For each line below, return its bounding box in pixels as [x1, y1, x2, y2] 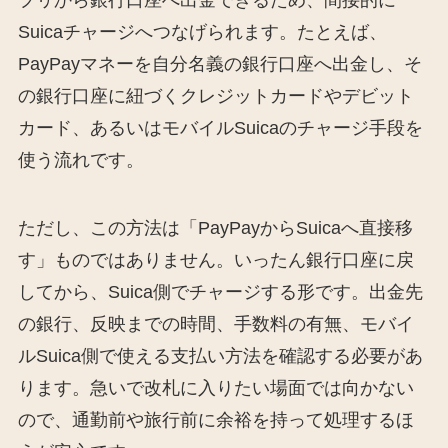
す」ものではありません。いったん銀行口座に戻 [17, 250, 414, 271]
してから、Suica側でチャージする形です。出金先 [17, 282, 423, 303]
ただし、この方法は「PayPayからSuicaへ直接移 [17, 218, 413, 239]
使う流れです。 [17, 150, 144, 171]
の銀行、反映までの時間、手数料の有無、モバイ [17, 314, 414, 335]
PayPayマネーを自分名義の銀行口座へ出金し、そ [17, 54, 422, 75]
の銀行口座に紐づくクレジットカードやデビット [17, 86, 414, 107]
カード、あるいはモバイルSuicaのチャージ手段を [17, 118, 423, 139]
